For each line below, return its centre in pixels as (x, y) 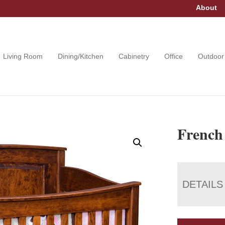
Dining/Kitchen (81, 56)
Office (174, 56)
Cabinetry (134, 56)
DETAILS (203, 184)
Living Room (23, 56)
